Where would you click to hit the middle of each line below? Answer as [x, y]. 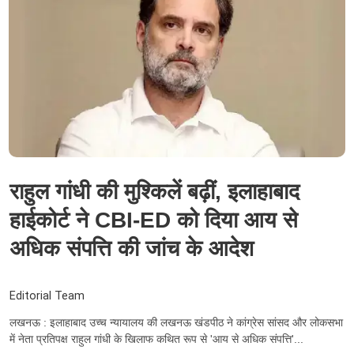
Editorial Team [47, 296]
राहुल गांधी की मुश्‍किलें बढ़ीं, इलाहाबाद [154, 192]
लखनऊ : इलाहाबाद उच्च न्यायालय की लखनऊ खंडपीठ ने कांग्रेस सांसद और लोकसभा [176, 322]
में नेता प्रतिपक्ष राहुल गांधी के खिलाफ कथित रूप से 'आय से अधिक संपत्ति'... [156, 339]
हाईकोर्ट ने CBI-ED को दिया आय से [154, 220]
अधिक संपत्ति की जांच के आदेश [132, 249]
